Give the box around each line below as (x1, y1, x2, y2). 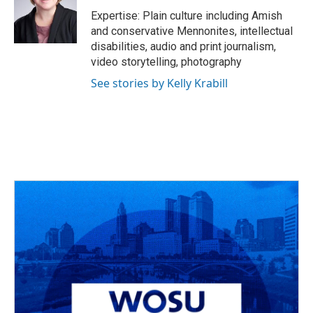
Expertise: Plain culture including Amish (91, 9, 282, 23)
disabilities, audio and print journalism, (91, 40, 276, 54)
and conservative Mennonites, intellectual (91, 24, 293, 38)
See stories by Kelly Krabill (91, 75, 228, 92)
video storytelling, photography (91, 55, 242, 69)
